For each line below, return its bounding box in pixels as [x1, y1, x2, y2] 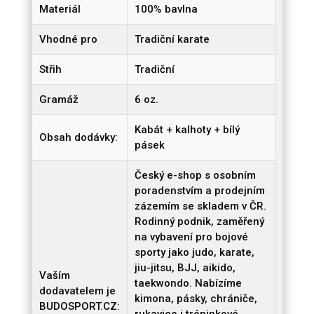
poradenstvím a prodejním [134, 184, 265, 198]
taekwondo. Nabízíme [134, 277, 242, 290]
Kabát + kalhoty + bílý [134, 123, 240, 137]
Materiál [39, 3, 81, 16]
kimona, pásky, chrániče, [134, 292, 257, 306]
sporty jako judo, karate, [134, 246, 254, 259]
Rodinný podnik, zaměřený [134, 215, 264, 228]
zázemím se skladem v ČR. [134, 200, 266, 213]
